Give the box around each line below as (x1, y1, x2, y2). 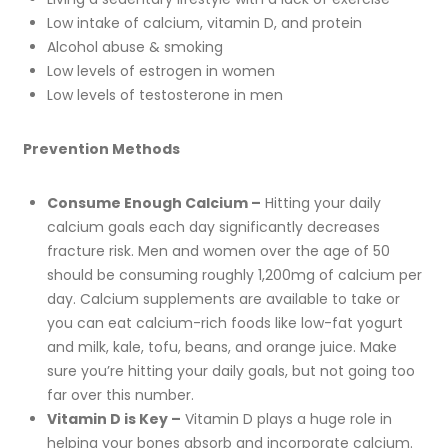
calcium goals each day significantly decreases (46, 217, 380, 238)
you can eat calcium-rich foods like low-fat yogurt (46, 313, 403, 334)
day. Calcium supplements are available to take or (46, 289, 400, 310)
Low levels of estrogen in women (46, 61, 275, 82)
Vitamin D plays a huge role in (180, 409, 392, 430)
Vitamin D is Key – (46, 409, 181, 430)
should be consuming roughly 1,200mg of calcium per (46, 265, 422, 286)
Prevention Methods (23, 139, 181, 160)
